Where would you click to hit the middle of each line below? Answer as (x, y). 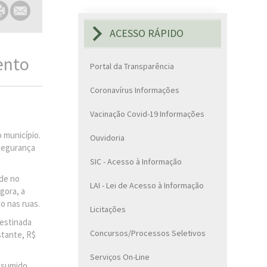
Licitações (108, 209)
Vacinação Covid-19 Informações (147, 114)
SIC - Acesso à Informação (136, 161)
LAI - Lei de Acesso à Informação (147, 185)
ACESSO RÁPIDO (147, 33)
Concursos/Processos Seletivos (148, 233)
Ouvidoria (107, 137)
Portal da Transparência (132, 66)
